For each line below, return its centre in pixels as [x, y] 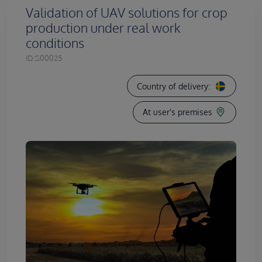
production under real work [103, 28]
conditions [55, 43]
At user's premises [177, 112]
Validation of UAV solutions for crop [127, 13]
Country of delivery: [173, 86]
